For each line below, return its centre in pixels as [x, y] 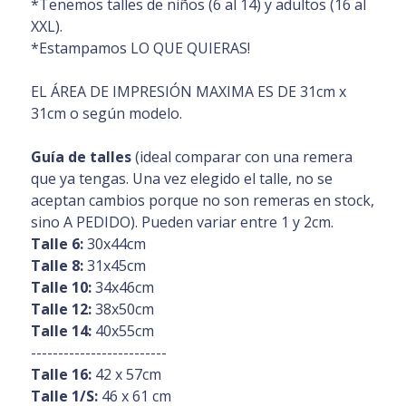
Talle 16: [61, 374]
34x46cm [122, 287]
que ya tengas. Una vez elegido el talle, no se [181, 178]
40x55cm [122, 330]
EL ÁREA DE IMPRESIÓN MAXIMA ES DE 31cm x [188, 91]
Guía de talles [81, 156]
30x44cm [114, 243]
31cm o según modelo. [106, 113]
